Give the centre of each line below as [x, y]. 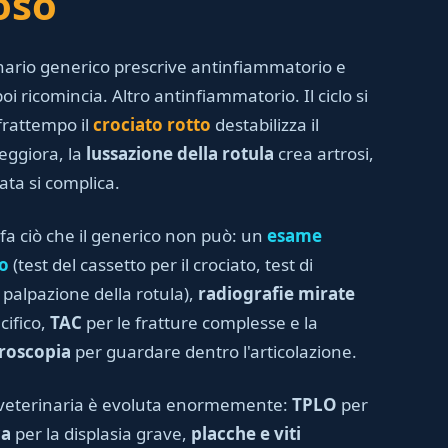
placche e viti [246, 433]
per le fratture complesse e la [200, 322]
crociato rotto [152, 124]
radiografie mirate [276, 293]
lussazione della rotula [180, 153]
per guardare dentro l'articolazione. [214, 351]
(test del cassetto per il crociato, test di [161, 264]
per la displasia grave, [101, 433]
